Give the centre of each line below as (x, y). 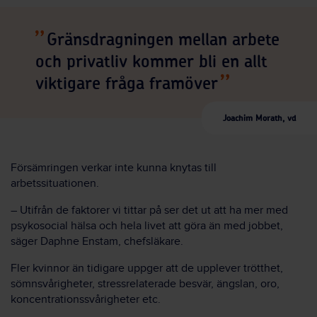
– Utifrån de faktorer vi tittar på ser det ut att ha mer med (149, 211)
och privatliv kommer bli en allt (151, 63)
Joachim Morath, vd (259, 118)
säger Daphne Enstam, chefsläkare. (97, 242)
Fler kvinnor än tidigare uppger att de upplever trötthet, (147, 269)
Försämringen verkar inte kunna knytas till (114, 168)
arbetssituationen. (55, 184)
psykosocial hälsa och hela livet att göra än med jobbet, (147, 226)
